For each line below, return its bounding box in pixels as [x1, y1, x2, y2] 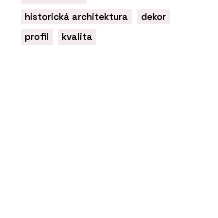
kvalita [62, 31, 92, 43]
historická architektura [25, 10, 128, 23]
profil [25, 31, 49, 43]
